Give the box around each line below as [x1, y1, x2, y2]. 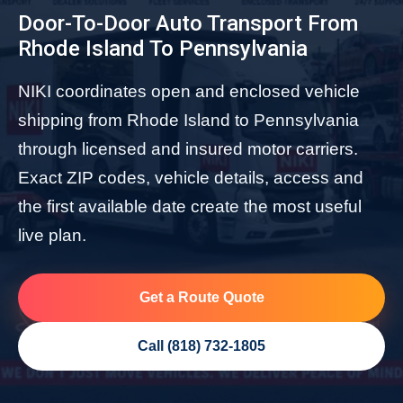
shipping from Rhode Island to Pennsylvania [18, 110, 359, 130]
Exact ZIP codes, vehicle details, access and [18, 167, 363, 187]
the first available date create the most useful [18, 196, 362, 216]
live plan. [18, 225, 86, 245]
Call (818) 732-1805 [138, 337, 265, 354]
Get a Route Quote [139, 289, 264, 305]
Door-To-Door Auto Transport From [18, 10, 358, 36]
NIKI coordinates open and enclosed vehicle [18, 81, 360, 101]
